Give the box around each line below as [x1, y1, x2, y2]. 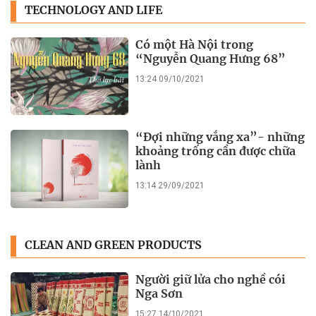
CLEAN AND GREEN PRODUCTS [25, 238, 202, 253]
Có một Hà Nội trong [135, 37, 254, 51]
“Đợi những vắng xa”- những [135, 130, 305, 145]
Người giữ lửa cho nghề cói [135, 272, 286, 286]
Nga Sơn [135, 286, 183, 300]
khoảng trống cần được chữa [135, 144, 296, 159]
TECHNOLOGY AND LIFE [25, 3, 162, 18]
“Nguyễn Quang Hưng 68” [135, 51, 286, 66]
